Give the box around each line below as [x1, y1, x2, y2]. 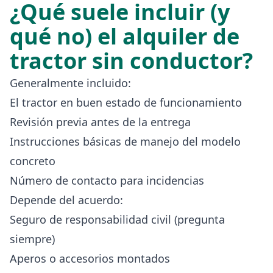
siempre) [10, 231, 55, 246]
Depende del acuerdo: [10, 192, 123, 207]
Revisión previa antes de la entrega [10, 114, 191, 129]
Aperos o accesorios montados [10, 250, 170, 266]
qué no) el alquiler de [10, 21, 239, 51]
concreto [10, 153, 55, 168]
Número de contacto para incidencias [10, 172, 204, 188]
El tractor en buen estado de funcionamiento [10, 94, 242, 110]
